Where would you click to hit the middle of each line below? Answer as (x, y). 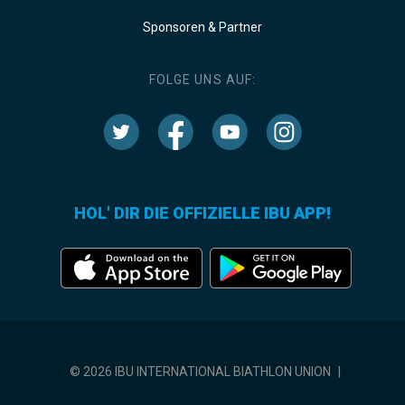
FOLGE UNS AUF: (202, 80)
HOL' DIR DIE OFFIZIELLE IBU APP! (202, 213)
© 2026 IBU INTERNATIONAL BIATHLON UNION (200, 372)
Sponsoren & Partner (202, 28)
